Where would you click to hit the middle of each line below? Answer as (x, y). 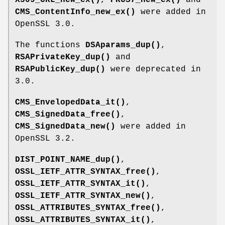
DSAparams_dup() (123, 45)
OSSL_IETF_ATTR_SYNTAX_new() (83, 196)
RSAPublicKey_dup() (60, 69)
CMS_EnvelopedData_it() (70, 102)
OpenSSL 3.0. (45, 24)
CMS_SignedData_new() (65, 126)
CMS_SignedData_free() (68, 114)
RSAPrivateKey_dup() (63, 57)
